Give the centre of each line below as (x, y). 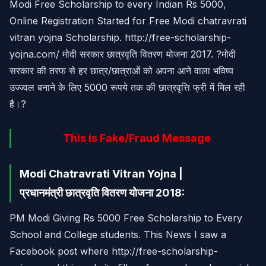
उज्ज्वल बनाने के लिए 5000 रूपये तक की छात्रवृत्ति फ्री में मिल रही (127, 87)
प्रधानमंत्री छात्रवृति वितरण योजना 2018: (102, 193)
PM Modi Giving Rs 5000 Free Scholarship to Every (126, 218)
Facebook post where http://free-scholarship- (114, 251)
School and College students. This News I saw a (118, 235)
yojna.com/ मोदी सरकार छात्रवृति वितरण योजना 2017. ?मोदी (123, 54)
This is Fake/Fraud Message (138, 138)
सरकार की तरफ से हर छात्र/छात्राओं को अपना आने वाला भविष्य (121, 71)
